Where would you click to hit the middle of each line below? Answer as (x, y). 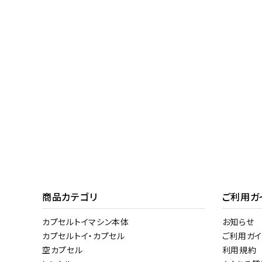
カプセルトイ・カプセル (84, 236)
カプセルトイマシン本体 (86, 222)
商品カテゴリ (70, 197)
